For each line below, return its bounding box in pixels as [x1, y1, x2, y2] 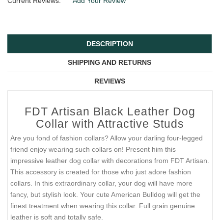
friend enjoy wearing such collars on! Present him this [10, 145, 176, 154]
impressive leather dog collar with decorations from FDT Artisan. [10, 157, 209, 165]
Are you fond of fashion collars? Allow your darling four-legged [10, 134, 203, 142]
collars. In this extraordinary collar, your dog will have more [10, 179, 192, 188]
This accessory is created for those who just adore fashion [10, 168, 191, 176]
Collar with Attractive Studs [36, 117, 184, 131]
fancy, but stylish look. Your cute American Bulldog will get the [10, 191, 200, 199]
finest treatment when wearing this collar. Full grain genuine [10, 202, 195, 210]
